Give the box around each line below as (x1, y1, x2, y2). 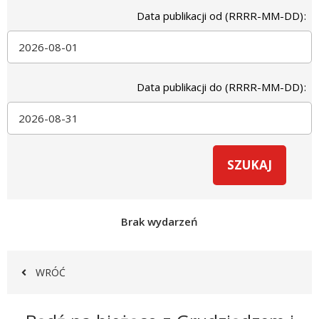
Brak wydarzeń (121, 214, 198, 229)
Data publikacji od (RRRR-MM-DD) (137, 9, 303, 23)
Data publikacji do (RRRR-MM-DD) (137, 80, 303, 94)
